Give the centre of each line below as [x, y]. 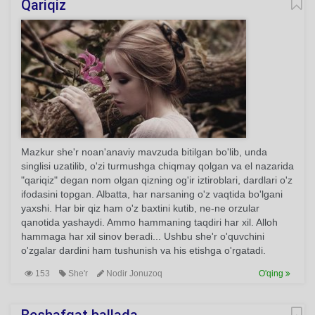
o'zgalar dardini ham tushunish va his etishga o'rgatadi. [143, 250]
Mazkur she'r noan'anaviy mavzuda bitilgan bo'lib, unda [144, 152]
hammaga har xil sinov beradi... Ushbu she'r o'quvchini [143, 236]
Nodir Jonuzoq [133, 274]
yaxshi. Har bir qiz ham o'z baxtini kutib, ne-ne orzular [140, 208]
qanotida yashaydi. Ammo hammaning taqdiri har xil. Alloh [149, 222]
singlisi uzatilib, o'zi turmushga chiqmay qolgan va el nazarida [157, 166]
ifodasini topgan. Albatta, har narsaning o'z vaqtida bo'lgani [152, 194]
